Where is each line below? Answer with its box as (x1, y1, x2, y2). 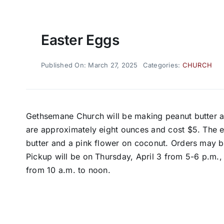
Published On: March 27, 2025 (40, 60, 138, 69)
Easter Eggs (40, 31, 119, 48)
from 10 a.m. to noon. (25, 164, 110, 175)
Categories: (142, 60, 182, 69)
